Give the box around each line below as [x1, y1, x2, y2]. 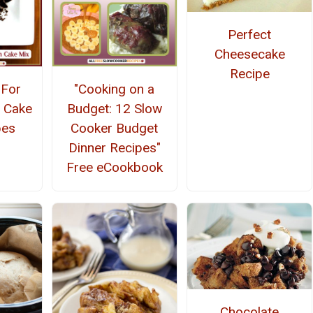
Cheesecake [214, 45, 285, 62]
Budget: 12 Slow [66, 100, 162, 117]
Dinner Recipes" [68, 139, 161, 156]
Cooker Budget [71, 119, 159, 136]
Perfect [228, 26, 272, 43]
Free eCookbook [66, 159, 163, 175]
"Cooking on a [74, 80, 155, 97]
